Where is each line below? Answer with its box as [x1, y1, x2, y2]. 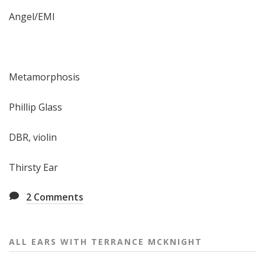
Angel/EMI [9, 9, 55, 23]
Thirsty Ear [9, 160, 58, 174]
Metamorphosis [9, 70, 80, 83]
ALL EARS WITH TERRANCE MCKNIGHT [9, 235, 202, 247]
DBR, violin [9, 130, 57, 144]
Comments [31, 190, 83, 203]
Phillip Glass [9, 100, 62, 114]
